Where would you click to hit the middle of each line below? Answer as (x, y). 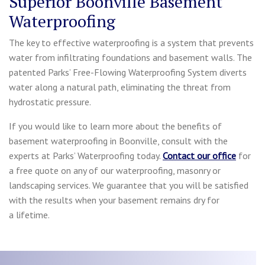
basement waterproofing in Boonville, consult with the (118, 140)
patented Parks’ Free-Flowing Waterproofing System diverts (128, 72)
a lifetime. (29, 214)
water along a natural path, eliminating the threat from (120, 87)
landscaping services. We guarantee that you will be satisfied (129, 185)
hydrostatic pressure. (50, 101)
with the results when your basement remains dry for (114, 200)
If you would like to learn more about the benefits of (115, 126)
